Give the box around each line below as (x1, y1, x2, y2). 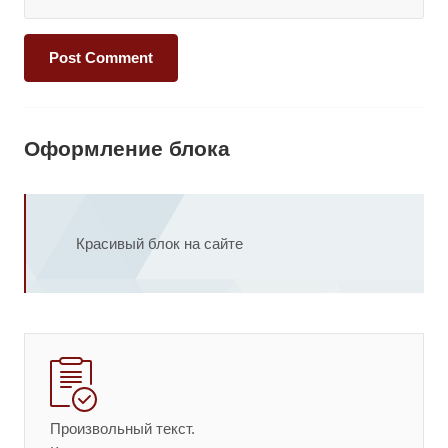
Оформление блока (24, 137, 230, 160)
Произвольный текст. (50, 420, 195, 437)
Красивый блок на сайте (76, 235, 243, 252)
